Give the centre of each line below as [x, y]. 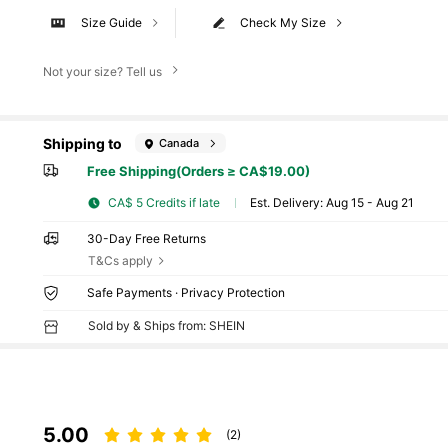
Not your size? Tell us [102, 72]
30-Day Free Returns [147, 238]
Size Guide [111, 23]
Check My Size [283, 23]
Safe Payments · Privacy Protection [186, 293]
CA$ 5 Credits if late [164, 203]
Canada [179, 142]
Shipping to [82, 143]
